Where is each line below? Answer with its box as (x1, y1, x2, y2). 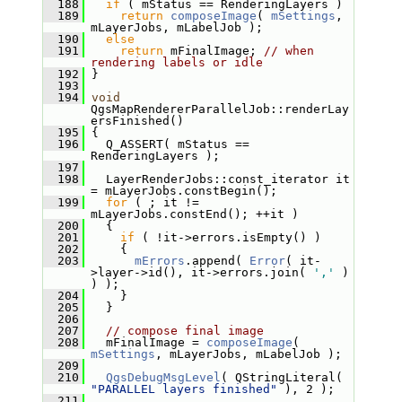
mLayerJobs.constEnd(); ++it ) (90, 207, 299, 221)
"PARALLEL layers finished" (90, 382, 277, 396)
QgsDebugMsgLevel (105, 371, 221, 384)
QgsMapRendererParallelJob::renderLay (90, 102, 349, 116)
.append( (184, 254, 249, 267)
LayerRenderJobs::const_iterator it (83, 172, 350, 186)
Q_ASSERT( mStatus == (83, 137, 249, 151)
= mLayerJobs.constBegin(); (90, 184, 277, 197)
